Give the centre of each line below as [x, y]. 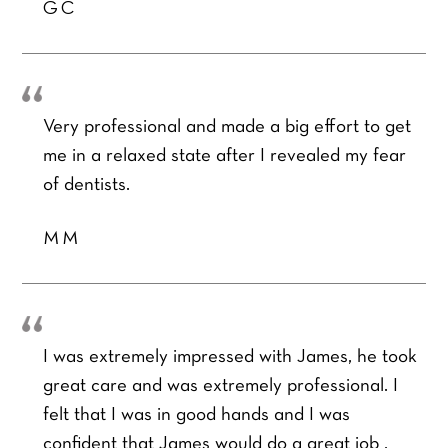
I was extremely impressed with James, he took [229, 358]
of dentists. [86, 186]
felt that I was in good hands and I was [196, 416]
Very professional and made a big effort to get [226, 128]
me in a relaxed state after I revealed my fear [224, 157]
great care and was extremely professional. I [220, 387]
